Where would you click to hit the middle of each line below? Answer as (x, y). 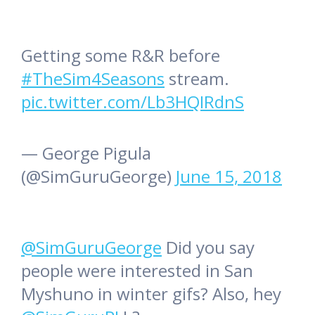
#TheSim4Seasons (93, 79)
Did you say (208, 247)
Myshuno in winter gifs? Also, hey (151, 294)
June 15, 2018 (229, 176)
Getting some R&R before (121, 56)
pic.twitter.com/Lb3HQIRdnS (133, 102)
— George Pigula (86, 153)
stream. (197, 79)
